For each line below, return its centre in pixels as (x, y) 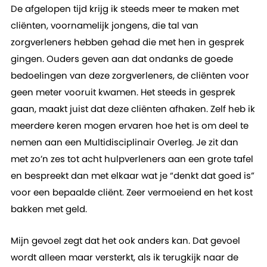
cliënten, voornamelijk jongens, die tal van (104, 25)
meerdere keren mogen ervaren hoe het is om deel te (129, 125)
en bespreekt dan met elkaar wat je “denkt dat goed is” (132, 176)
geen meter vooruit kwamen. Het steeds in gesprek (123, 92)
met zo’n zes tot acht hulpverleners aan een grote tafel (132, 159)
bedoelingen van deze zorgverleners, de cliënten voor (130, 75)
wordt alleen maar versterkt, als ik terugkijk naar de (124, 257)
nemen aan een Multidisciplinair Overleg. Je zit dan (124, 142)
